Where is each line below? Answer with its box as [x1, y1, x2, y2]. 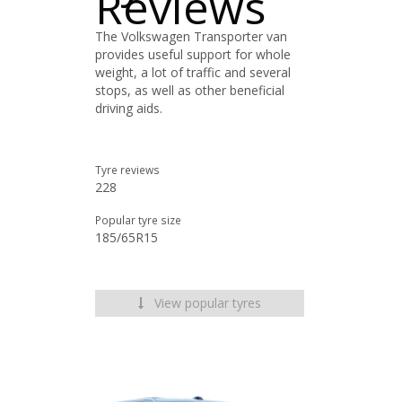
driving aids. [95, 100, 162, 117]
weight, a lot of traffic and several [95, 64, 291, 81]
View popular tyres [151, 294, 261, 311]
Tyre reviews [95, 162, 160, 177]
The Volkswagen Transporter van [95, 28, 287, 45]
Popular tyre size [95, 213, 181, 227]
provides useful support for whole [95, 46, 291, 63]
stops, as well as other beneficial [95, 82, 284, 99]
